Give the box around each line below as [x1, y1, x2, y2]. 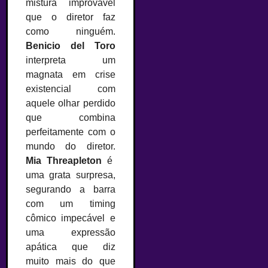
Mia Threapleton [26, 156, 102, 166]
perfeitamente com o [26, 127, 115, 138]
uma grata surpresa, [26, 170, 115, 181]
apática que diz [26, 242, 115, 252]
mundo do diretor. [26, 141, 115, 152]
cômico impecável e [26, 213, 115, 224]
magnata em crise [26, 69, 115, 80]
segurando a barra [26, 184, 115, 195]
